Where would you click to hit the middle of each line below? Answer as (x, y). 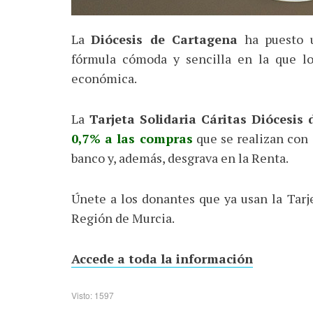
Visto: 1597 (93, 295)
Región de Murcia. (123, 218)
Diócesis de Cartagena (168, 39)
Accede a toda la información (162, 259)
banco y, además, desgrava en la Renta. (180, 158)
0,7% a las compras (132, 138)
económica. (104, 78)
